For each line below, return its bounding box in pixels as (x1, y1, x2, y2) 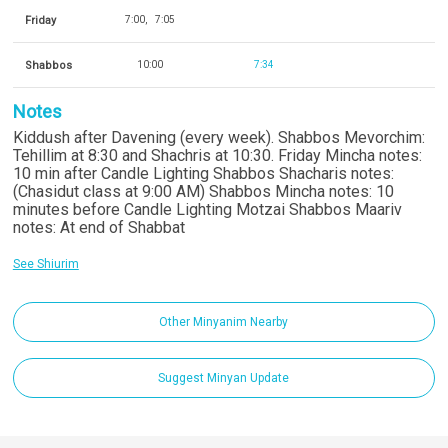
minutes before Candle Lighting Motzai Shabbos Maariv (12, 200, 402, 219)
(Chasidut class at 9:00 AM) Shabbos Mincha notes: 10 (12, 182, 394, 201)
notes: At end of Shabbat (12, 218, 185, 237)
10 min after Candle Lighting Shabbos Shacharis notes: (12, 164, 394, 183)
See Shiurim (12, 257, 79, 271)
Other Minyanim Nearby (159, 315, 289, 329)
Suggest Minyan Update (158, 371, 290, 385)
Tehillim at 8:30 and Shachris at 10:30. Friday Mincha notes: (12, 146, 422, 165)
